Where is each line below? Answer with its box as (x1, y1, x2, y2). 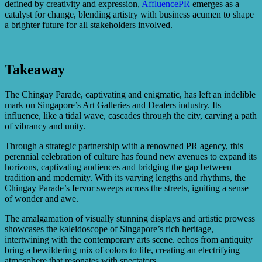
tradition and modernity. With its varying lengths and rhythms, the (5, 172, 246, 182)
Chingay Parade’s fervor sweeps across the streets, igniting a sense (5, 182, 249, 193)
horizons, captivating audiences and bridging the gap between (5, 161, 232, 172)
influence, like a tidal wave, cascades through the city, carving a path (5, 110, 257, 120)
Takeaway (5, 61, 65, 77)
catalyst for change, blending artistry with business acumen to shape (5, 9, 254, 19)
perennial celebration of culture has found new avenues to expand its (5, 151, 257, 161)
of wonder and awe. (5, 193, 78, 204)
